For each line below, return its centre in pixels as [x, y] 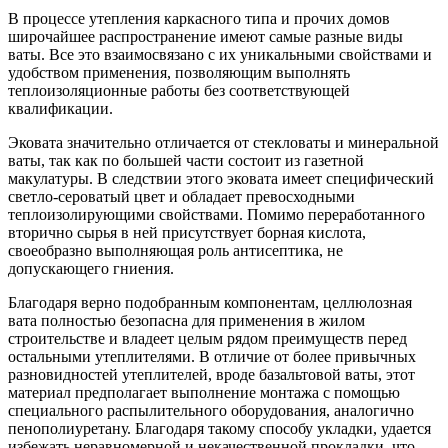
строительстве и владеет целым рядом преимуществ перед [207, 338]
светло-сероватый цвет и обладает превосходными [181, 196]
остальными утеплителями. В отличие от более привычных [212, 356]
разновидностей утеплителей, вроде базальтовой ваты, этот [211, 374]
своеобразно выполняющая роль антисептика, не [175, 250]
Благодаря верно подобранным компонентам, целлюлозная [210, 302]
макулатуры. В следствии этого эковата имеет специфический [221, 178]
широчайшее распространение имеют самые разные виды [205, 36]
